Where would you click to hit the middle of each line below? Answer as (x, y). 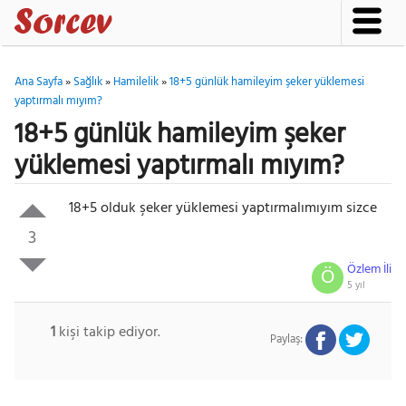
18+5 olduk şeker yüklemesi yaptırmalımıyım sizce (222, 208)
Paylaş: (287, 339)
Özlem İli (370, 270)
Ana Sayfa (38, 82)
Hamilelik (135, 82)
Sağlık (87, 82)
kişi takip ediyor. (107, 333)
